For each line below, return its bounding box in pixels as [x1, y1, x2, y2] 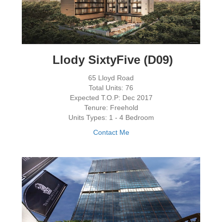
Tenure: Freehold [84, 104, 138, 112]
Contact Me [93, 128, 129, 137]
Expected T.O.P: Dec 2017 [69, 94, 153, 102]
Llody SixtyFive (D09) [49, 53, 173, 67]
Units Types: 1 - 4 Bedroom [68, 113, 154, 122]
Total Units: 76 [89, 84, 133, 92]
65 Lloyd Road [88, 74, 134, 82]
